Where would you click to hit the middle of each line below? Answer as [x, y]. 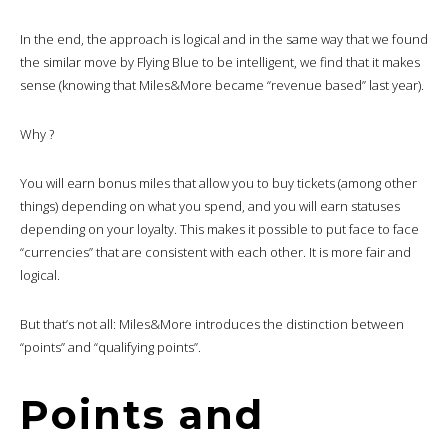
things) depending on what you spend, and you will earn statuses [210, 205]
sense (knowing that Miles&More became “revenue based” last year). [222, 84]
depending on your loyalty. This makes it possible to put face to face [219, 228]
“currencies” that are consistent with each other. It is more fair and [215, 251]
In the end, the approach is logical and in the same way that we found [224, 38]
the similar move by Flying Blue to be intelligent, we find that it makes [220, 61]
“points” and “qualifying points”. [110, 346]
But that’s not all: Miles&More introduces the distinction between [212, 323]
